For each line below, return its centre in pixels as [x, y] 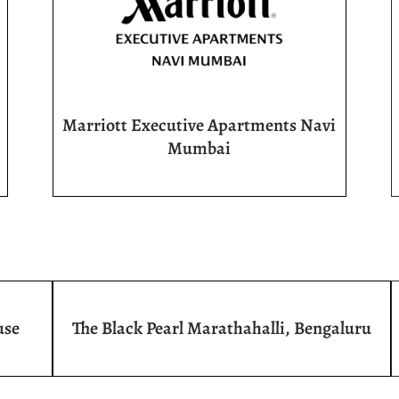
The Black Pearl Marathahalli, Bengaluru [221, 328]
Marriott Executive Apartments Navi [199, 125]
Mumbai [199, 148]
